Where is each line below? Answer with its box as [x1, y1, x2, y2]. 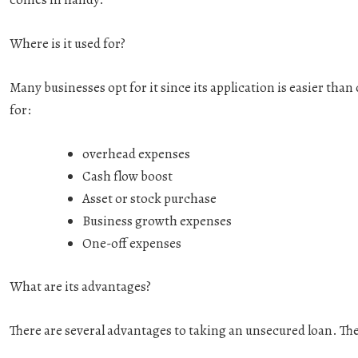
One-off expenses [82, 234, 181, 253]
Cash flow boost [82, 167, 173, 186]
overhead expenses [82, 145, 190, 164]
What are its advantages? [10, 276, 151, 296]
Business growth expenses [82, 212, 232, 231]
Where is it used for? [10, 34, 125, 53]
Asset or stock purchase [82, 189, 217, 209]
